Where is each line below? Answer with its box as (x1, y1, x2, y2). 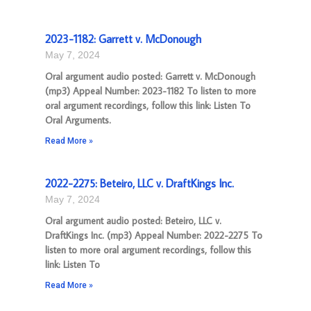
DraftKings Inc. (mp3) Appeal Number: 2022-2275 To (45, 229, 262, 242)
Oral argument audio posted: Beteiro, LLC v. (45, 215, 221, 227)
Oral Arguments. (45, 114, 111, 126)
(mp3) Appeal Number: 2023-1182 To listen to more (45, 85, 256, 97)
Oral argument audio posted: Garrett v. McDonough (45, 70, 255, 83)
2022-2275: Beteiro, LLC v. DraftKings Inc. (45, 176, 234, 190)
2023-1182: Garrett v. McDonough (45, 32, 201, 46)
